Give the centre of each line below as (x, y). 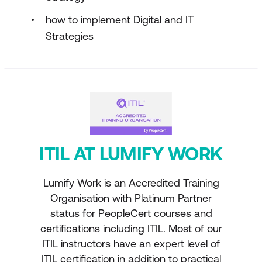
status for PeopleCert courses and (131, 213)
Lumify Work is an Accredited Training (131, 183)
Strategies (70, 36)
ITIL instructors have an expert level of (131, 244)
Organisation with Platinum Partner (131, 198)
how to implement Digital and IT (120, 20)
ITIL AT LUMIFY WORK (131, 154)
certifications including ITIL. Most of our (131, 228)
